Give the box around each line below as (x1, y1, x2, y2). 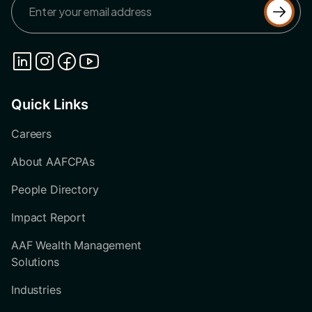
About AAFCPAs (11, 155, 95, 169)
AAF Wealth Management (11, 238, 141, 253)
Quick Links (11, 96, 88, 114)
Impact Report (11, 210, 86, 225)
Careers (11, 127, 52, 141)
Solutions (11, 255, 59, 270)
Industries (11, 283, 61, 297)
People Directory (11, 182, 99, 197)
